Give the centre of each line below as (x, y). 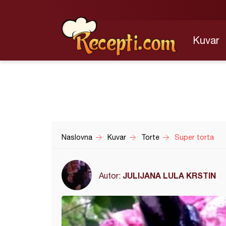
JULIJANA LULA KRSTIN (169, 175)
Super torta (194, 137)
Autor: (111, 175)
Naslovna (77, 137)
